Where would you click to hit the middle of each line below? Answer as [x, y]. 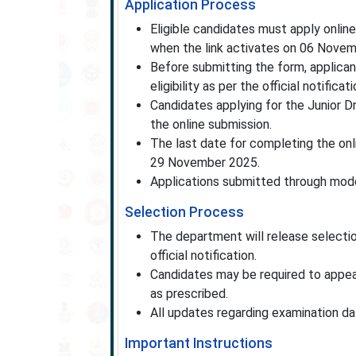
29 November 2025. [205, 163]
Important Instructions [198, 343]
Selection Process [184, 212]
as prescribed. [189, 294]
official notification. [203, 255]
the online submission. [211, 124]
